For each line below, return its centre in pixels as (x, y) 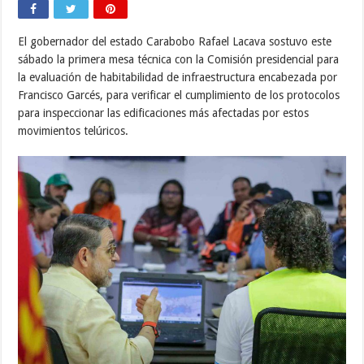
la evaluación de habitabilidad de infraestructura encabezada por (178, 77)
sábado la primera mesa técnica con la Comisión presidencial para (179, 59)
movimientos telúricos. (74, 130)
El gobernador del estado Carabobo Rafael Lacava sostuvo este (175, 41)
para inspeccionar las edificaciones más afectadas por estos (164, 113)
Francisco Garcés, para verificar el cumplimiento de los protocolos (179, 95)
